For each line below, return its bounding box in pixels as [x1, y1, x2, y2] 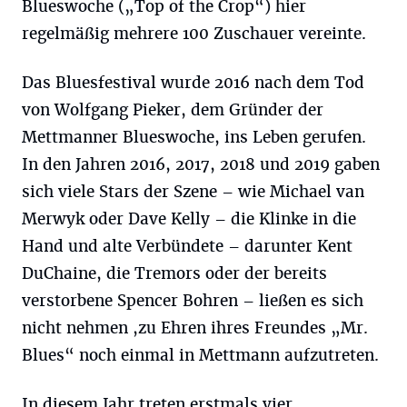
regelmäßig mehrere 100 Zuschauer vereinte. [22, 24, 366, 44]
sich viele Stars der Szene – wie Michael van [22, 182, 364, 202]
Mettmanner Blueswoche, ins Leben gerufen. [22, 127, 366, 147]
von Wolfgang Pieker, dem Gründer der [22, 100, 323, 120]
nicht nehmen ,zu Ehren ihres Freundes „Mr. [22, 318, 368, 338]
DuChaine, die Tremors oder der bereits [22, 263, 327, 283]
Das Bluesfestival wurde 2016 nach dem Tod [22, 73, 364, 93]
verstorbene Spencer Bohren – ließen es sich [22, 291, 363, 311]
